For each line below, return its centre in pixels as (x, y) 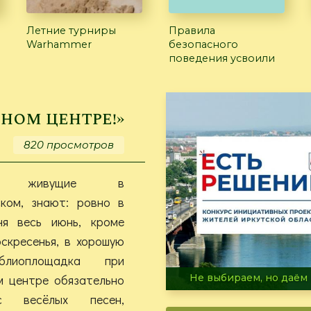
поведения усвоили (222, 58)
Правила (192, 30)
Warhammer (59, 44)
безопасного (203, 44)
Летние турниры (71, 30)
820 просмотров (69, 144)
